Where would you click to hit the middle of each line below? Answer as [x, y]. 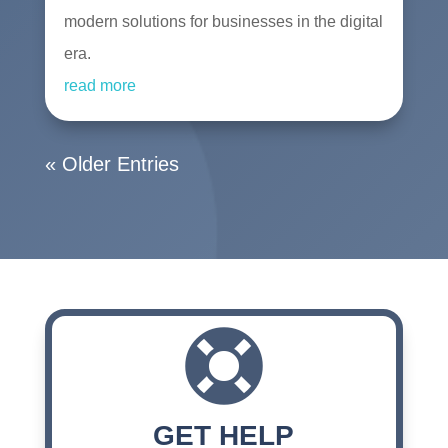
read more [99, 86]
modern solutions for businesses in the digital [223, 22]
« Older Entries [111, 164]
